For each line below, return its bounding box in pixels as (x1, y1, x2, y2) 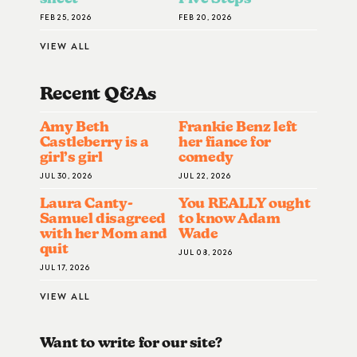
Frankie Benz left (178, 118, 298, 135)
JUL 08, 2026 (178, 245, 233, 258)
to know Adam (178, 210, 280, 227)
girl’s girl (39, 148, 103, 166)
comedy (178, 148, 233, 166)
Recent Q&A (39, 82, 148, 104)
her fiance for (178, 133, 272, 151)
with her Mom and (39, 225, 167, 242)
